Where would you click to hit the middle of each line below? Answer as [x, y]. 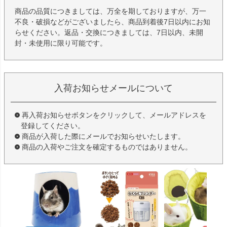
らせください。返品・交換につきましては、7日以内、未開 [109, 32]
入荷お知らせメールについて [113, 88]
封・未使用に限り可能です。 [61, 43]
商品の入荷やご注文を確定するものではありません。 [107, 147]
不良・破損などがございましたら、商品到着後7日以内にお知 [112, 22]
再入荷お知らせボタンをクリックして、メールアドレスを [114, 115]
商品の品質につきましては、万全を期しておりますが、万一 [110, 11]
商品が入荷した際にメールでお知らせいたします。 [103, 136]
